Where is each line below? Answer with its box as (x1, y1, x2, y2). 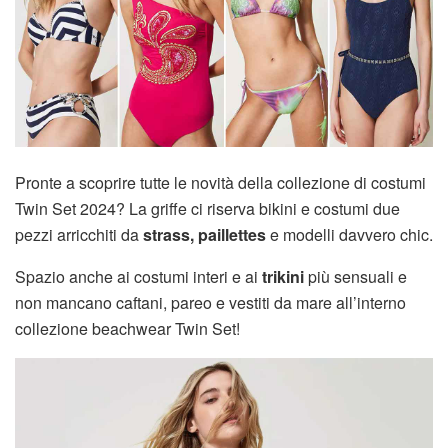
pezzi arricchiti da (15, 222, 139, 246)
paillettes (198, 222, 266, 246)
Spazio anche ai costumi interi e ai (15, 264, 262, 288)
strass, (139, 222, 194, 246)
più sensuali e (304, 264, 407, 288)
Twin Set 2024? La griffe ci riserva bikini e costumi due (15, 196, 400, 220)
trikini (262, 264, 304, 288)
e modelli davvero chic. (266, 222, 433, 246)
